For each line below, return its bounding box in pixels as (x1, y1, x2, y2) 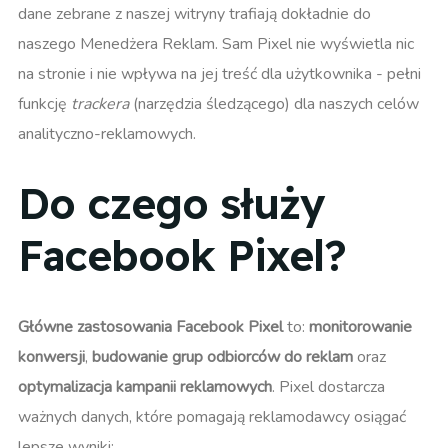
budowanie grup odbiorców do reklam (92, 345, 353, 368)
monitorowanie (309, 315, 412, 338)
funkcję (18, 93, 71, 116)
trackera (71, 93, 129, 116)
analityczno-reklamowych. (18, 123, 196, 146)
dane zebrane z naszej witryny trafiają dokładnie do (18, 3, 371, 26)
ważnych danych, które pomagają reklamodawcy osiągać (18, 405, 406, 428)
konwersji (18, 345, 85, 368)
